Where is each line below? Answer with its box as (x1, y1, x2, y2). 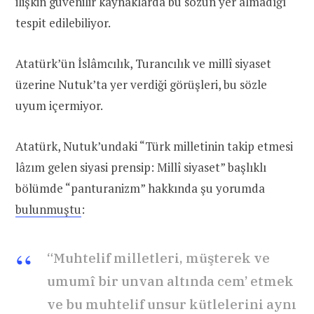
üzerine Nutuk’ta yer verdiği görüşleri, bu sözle (15, 76, 267, 93)
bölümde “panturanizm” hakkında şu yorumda (15, 180, 265, 197)
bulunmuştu (15, 201, 81, 218)
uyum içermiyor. (15, 97, 103, 114)
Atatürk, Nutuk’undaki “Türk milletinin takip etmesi (15, 138, 293, 155)
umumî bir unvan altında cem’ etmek (47, 273, 294, 290)
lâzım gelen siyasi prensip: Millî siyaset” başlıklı (15, 159, 266, 176)
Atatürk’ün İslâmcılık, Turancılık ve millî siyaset (15, 55, 271, 72)
